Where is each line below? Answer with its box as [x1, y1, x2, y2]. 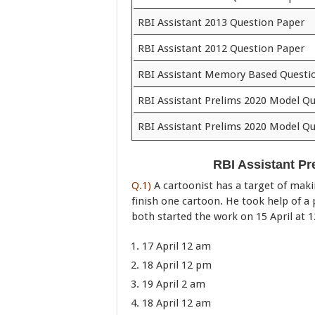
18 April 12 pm [142, 259, 212, 271]
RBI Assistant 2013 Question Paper [138, 16, 304, 29]
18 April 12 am [142, 297, 211, 309]
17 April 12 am [142, 240, 211, 252]
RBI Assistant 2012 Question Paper [138, 42, 304, 55]
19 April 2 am [142, 278, 205, 290]
